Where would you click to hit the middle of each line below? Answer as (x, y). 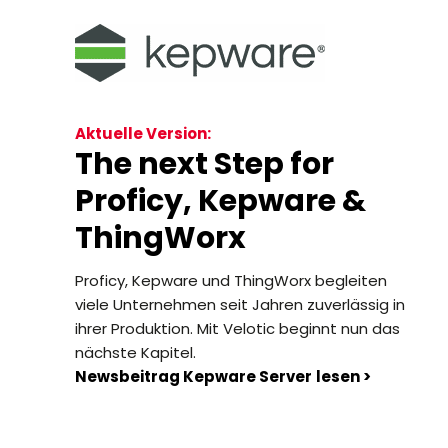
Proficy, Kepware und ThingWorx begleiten (231, 280)
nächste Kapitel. (136, 352)
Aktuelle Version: (143, 133)
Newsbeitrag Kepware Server (194, 376)
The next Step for (205, 164)
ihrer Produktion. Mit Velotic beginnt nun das (238, 328)
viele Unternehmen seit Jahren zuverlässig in (240, 304)
